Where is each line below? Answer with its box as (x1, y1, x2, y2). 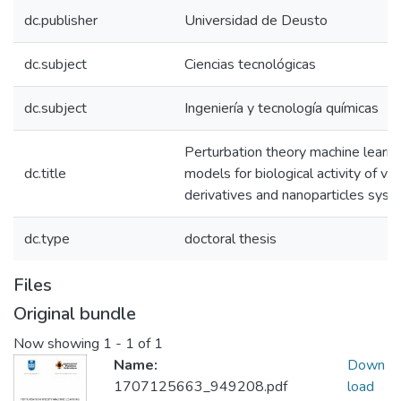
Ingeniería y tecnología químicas (184, 98, 379, 118)
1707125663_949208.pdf (114, 377, 287, 397)
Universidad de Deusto (184, 11, 328, 30)
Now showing (13, 334, 103, 354)
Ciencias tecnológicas (184, 55, 316, 74)
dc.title (24, 164, 66, 183)
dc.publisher (24, 11, 98, 30)
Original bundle (13, 302, 136, 326)
